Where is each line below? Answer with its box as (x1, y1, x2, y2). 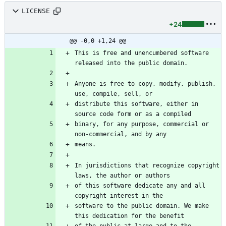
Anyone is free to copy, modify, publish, (75, 80, 216, 87)
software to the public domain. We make (75, 202, 209, 209)
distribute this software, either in (75, 100, 198, 107)
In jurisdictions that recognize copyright (75, 161, 219, 169)
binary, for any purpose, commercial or (75, 120, 209, 128)
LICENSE (22, 7, 50, 15)
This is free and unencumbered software (75, 49, 209, 56)
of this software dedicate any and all (75, 182, 205, 189)
